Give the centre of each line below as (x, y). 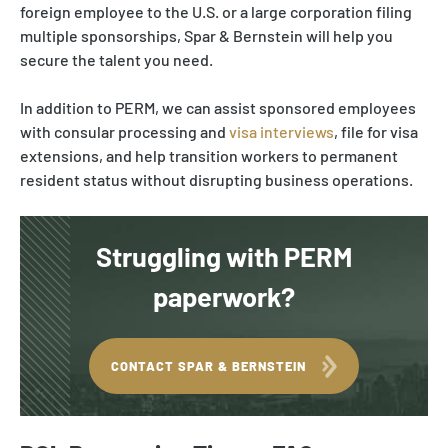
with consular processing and (124, 132)
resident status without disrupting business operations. (216, 180)
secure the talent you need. (116, 60)
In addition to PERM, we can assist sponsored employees (218, 108)
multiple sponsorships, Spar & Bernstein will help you (206, 36)
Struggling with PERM (224, 256)
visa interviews (281, 132)
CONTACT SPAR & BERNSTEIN (208, 365)
